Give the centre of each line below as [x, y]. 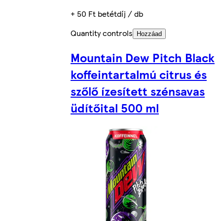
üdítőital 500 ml [115, 108]
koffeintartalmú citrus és [139, 74]
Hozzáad [149, 34]
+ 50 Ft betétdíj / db [107, 14]
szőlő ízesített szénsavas [138, 91]
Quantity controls [102, 33]
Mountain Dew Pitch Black [143, 57]
